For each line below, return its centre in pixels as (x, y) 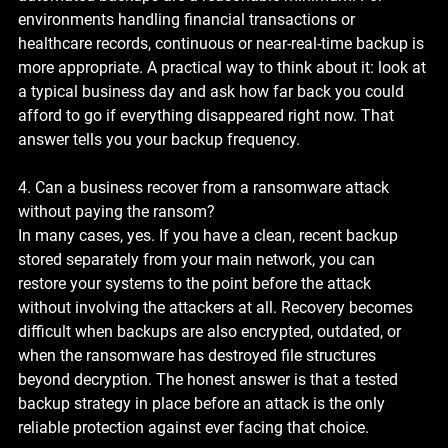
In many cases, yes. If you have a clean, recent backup (210, 235)
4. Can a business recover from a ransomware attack (205, 187)
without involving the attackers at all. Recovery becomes (217, 307)
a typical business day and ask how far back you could (213, 91)
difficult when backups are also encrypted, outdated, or (211, 331)
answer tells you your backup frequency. (159, 139)
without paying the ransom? (116, 211)
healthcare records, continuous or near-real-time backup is (223, 43)
